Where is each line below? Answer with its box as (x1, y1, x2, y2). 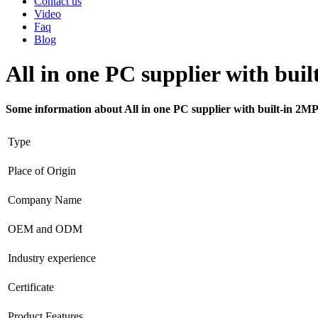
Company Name (8, 193, 82, 206)
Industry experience (8, 251, 96, 264)
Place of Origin (8, 164, 76, 177)
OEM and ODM (8, 222, 82, 235)
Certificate (8, 280, 54, 293)
